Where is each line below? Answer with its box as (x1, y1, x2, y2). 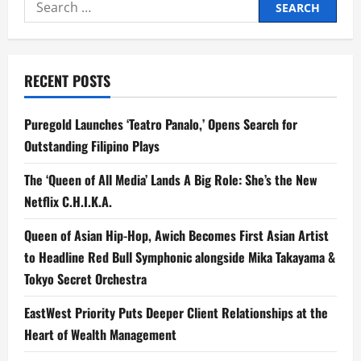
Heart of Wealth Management (24, 325, 176, 345)
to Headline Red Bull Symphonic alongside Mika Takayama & (24, 247, 335, 268)
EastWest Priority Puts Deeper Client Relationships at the (24, 303, 328, 323)
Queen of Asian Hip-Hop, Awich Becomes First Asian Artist (24, 226, 329, 246)
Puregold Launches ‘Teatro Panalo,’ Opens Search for (24, 114, 297, 135)
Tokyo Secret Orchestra (24, 269, 147, 289)
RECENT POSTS (24, 70, 110, 92)
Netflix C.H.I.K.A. (24, 192, 112, 212)
